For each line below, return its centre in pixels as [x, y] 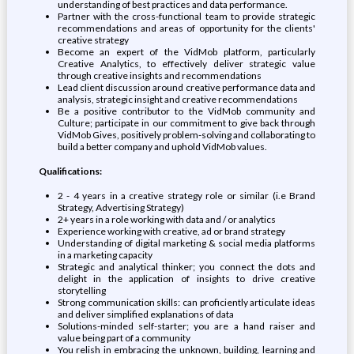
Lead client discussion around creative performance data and [186, 87]
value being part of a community [124, 338]
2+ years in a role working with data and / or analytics [166, 219]
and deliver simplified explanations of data [145, 314]
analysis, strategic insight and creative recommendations [177, 99]
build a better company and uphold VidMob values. [162, 147]
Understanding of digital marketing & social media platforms [186, 243]
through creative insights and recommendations [159, 75]
